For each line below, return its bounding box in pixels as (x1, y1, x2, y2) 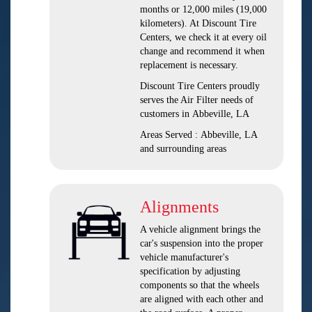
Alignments (140, 198, 219, 216)
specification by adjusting (140, 266, 240, 276)
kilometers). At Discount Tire (140, 18, 256, 29)
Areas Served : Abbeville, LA (140, 130, 257, 140)
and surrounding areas (140, 143, 226, 154)
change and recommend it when (140, 46, 265, 56)
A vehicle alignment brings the (140, 224, 260, 235)
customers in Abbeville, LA (140, 109, 249, 119)
